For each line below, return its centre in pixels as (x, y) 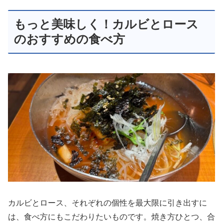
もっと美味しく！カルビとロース (106, 24)
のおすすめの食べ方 (69, 39)
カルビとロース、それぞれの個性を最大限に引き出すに (108, 203)
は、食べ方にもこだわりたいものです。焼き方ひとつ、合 (111, 217)
